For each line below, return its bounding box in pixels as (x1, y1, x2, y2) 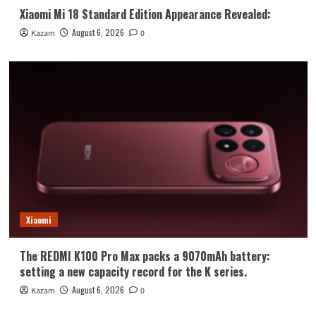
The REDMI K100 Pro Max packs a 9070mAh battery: (19, 248, 270, 265)
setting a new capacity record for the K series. (19, 263, 247, 281)
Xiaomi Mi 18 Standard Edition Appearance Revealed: (19, 6, 271, 23)
